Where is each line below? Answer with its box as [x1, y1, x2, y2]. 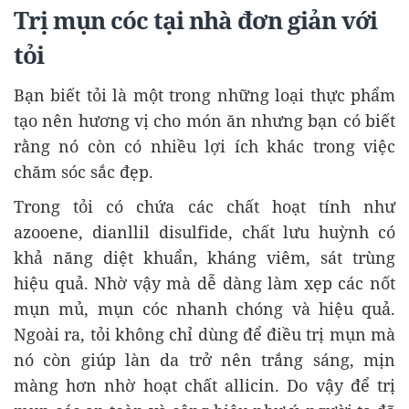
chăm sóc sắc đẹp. [14, 161, 153, 183]
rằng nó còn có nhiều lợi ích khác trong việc [14, 135, 395, 157]
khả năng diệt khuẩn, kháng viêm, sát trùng [14, 246, 395, 268]
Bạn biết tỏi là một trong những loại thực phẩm [14, 84, 395, 106]
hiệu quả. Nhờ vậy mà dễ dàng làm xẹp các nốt [14, 272, 395, 294]
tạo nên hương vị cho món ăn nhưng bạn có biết [14, 110, 395, 131]
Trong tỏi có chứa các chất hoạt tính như [14, 195, 395, 217]
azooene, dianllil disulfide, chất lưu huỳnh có [14, 221, 395, 243]
